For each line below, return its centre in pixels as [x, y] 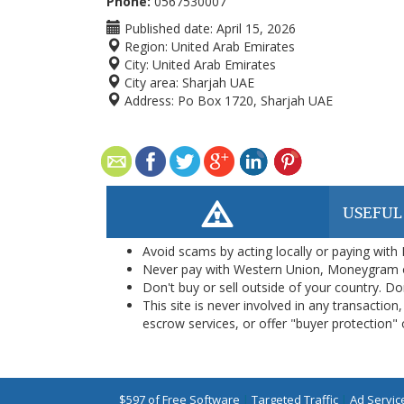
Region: [144, 46]
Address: [147, 101]
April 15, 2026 [256, 28]
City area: [150, 83]
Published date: [167, 28]
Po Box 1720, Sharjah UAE [255, 101]
